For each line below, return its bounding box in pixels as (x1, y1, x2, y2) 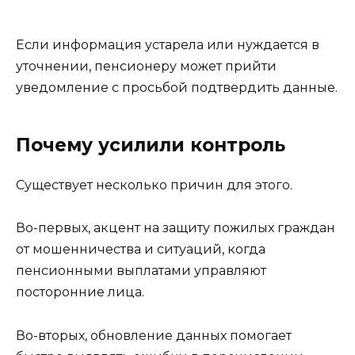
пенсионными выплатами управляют (16, 263, 266, 279)
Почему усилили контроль (16, 134, 285, 157)
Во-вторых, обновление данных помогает (16, 327, 292, 343)
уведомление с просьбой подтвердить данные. (16, 80, 338, 96)
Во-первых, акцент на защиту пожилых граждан (16, 220, 335, 236)
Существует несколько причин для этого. (16, 177, 292, 193)
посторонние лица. (16, 284, 144, 300)
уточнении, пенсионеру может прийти (16, 59, 277, 74)
